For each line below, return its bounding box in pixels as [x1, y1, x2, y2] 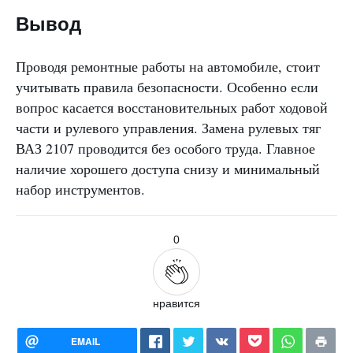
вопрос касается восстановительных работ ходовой [16, 98, 328, 117]
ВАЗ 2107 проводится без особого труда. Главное [16, 139, 315, 158]
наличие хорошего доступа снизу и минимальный [16, 159, 320, 179]
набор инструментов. [16, 180, 145, 199]
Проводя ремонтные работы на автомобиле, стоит [16, 57, 320, 76]
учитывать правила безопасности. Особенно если [16, 77, 318, 97]
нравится [153, 297, 200, 310]
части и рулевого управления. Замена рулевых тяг [16, 118, 321, 138]
